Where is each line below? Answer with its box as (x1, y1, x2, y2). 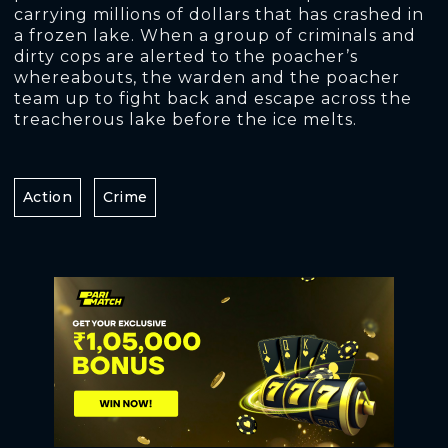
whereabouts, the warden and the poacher (14, 68, 400, 87)
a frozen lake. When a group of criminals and (14, 26, 416, 45)
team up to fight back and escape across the (14, 89, 412, 108)
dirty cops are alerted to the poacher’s (14, 47, 358, 66)
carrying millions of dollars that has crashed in (14, 5, 424, 24)
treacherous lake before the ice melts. (14, 110, 357, 129)
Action (23, 188, 72, 206)
